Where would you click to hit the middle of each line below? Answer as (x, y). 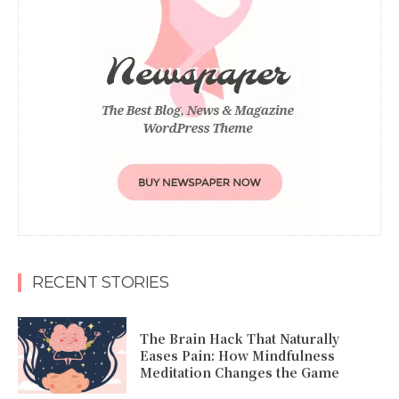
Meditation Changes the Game (240, 372)
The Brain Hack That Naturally (240, 338)
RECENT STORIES (100, 283)
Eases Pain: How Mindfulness (238, 355)
